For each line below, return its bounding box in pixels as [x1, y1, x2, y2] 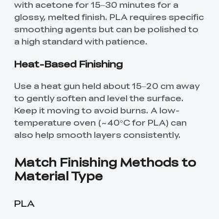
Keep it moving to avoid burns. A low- [14, 104, 179, 116]
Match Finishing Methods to [14, 153, 196, 170]
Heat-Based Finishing [14, 56, 123, 70]
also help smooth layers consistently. [14, 129, 181, 141]
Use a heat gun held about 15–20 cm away [14, 80, 199, 92]
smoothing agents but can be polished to [14, 22, 198, 35]
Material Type [14, 167, 103, 184]
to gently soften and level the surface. [14, 92, 184, 104]
